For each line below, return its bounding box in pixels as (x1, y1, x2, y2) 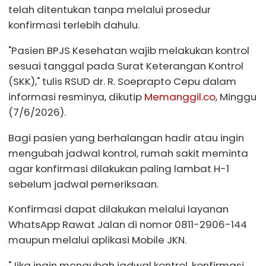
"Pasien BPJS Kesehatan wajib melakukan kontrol (8, 43, 249, 58)
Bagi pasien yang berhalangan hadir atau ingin (8, 130, 244, 145)
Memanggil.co (144, 89, 216, 104)
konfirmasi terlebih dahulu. (8, 17, 140, 32)
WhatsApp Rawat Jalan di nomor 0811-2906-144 (8, 217, 247, 232)
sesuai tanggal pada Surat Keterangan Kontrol (8, 58, 243, 73)
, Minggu (216, 89, 256, 104)
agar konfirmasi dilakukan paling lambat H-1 (8, 161, 229, 176)
